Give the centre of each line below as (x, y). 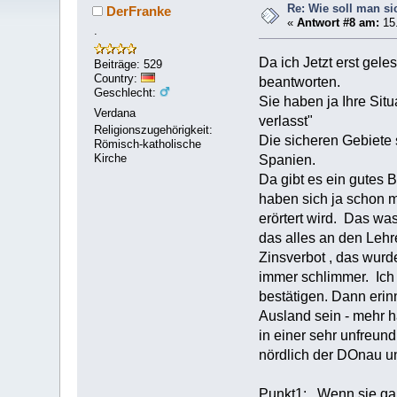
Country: (118, 79)
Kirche (111, 159)
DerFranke (139, 11)
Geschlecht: (127, 93)
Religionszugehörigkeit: (154, 130)
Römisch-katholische (148, 144)
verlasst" (286, 121)
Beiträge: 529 (128, 65)
